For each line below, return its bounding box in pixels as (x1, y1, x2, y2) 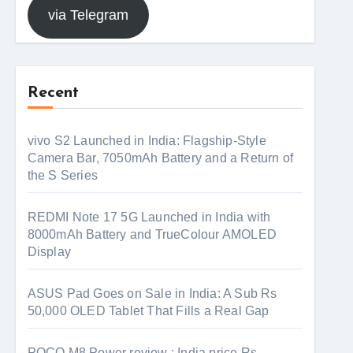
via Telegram (47, 7, 128, 23)
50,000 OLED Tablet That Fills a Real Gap (27, 304, 269, 318)
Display (27, 245, 72, 258)
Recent (27, 85, 79, 101)
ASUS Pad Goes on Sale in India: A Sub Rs (27, 287, 277, 300)
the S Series (27, 169, 98, 182)
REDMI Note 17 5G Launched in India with (27, 210, 271, 224)
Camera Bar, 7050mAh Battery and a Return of (27, 151, 294, 165)
